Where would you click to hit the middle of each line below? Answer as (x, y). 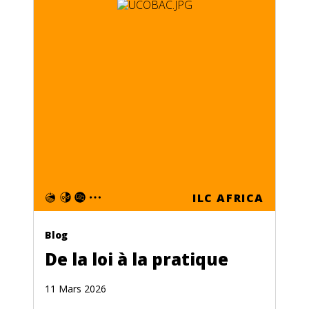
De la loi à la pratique (137, 259)
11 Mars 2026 (76, 289)
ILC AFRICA (228, 198)
